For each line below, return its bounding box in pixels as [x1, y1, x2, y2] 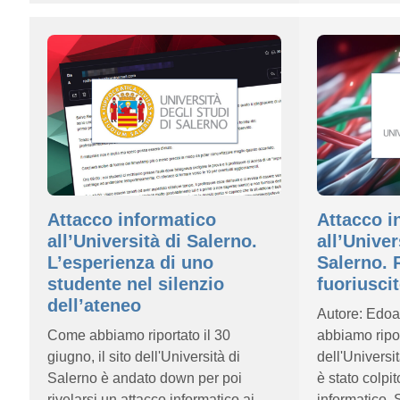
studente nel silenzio [47, 274, 224, 294]
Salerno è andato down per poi [47, 371, 242, 386]
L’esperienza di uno [47, 253, 213, 272]
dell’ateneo [47, 296, 141, 315]
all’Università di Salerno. [47, 231, 257, 251]
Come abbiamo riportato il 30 [47, 328, 230, 343]
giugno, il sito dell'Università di [47, 349, 240, 364]
